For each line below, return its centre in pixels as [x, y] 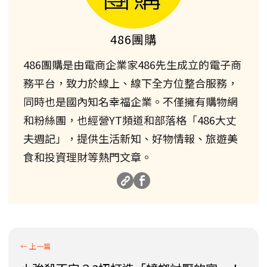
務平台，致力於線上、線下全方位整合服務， [131, 83]
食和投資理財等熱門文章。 [88, 156]
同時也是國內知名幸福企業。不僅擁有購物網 [131, 101]
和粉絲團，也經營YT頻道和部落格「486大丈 [130, 119]
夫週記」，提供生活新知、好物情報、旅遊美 [131, 138]
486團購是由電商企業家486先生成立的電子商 [132, 64]
